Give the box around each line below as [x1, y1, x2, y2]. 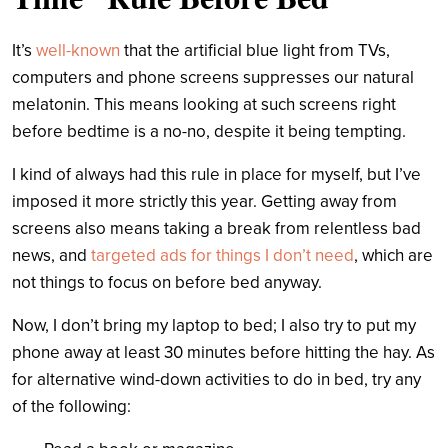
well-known [36, 39, 120, 61]
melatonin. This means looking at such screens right [12, 93, 396, 115]
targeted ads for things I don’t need [91, 244, 354, 266]
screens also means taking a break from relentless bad [12, 217, 421, 239]
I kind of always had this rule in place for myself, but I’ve [12, 163, 421, 185]
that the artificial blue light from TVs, [120, 39, 390, 61]
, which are [354, 244, 433, 266]
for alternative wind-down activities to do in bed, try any [12, 368, 421, 390]
